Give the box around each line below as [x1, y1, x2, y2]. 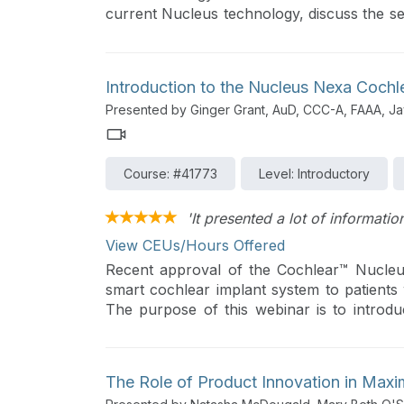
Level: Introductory [259, 165, 370, 181]
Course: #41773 [124, 165, 217, 181]
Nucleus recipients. [106, 44, 236, 62]
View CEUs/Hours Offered [106, 235, 285, 254]
